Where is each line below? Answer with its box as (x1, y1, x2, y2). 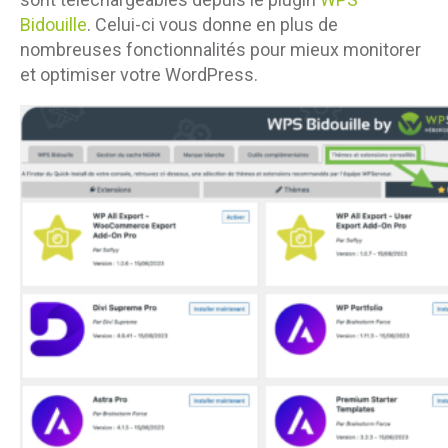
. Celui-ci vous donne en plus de (87, 13, 338, 35)
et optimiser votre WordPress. (20, 63, 258, 85)
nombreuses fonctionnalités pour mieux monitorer (20, 38, 421, 60)
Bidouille (20, 13, 87, 35)
